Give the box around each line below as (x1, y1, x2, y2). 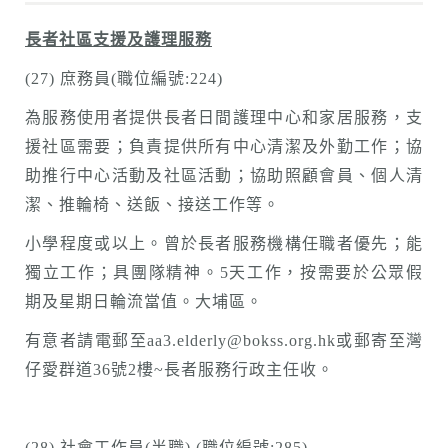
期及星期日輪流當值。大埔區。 (25, 293, 263, 310)
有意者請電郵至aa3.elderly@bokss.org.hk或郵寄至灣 (25, 332, 423, 349)
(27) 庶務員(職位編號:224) (25, 70, 228, 87)
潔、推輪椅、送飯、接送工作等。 (25, 196, 280, 213)
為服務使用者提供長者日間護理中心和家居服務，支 (25, 109, 423, 126)
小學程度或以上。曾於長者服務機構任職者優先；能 (25, 235, 423, 252)
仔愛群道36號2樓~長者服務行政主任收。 (25, 361, 334, 378)
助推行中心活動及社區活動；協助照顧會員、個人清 (25, 167, 423, 184)
